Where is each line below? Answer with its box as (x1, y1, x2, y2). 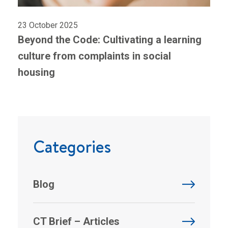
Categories (33, 134, 111, 158)
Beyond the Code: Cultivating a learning (18, 33, 202, 46)
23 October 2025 (18, 20, 78, 30)
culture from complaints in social (18, 49, 171, 62)
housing (18, 66, 58, 78)
